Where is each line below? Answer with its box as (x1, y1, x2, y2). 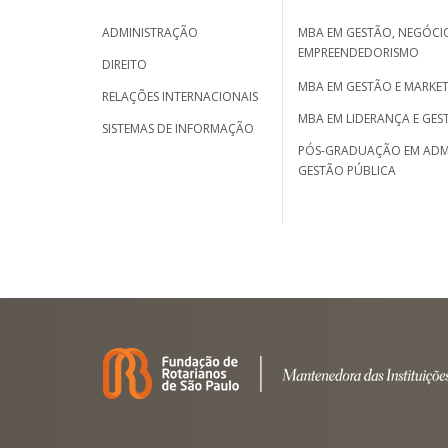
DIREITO (102, 56, 147, 73)
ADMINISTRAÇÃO (102, 24, 198, 41)
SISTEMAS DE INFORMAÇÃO (102, 120, 254, 137)
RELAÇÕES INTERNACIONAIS (102, 88, 258, 105)
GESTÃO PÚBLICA (298, 162, 396, 181)
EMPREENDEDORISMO (298, 44, 419, 63)
